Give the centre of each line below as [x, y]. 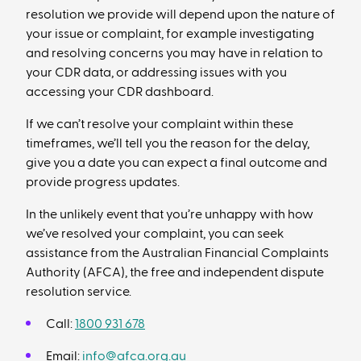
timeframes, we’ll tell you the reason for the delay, [168, 143]
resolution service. [79, 292]
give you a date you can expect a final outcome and [176, 163]
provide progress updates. [103, 182]
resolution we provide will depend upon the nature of [180, 15]
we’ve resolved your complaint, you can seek [155, 234]
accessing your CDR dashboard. [120, 92]
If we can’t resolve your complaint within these [160, 124]
